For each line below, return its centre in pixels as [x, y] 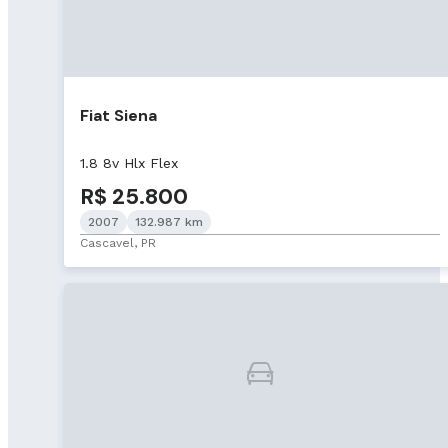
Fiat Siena [118, 116]
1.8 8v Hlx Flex [129, 162]
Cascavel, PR [118, 242]
